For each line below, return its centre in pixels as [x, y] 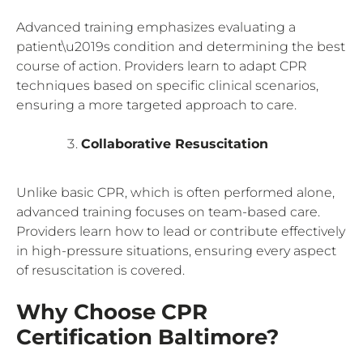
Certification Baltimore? [147, 337]
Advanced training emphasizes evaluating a [156, 27]
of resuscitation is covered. [100, 270]
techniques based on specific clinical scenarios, [167, 85]
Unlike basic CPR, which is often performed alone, [175, 192]
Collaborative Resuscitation [175, 143]
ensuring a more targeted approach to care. [156, 105]
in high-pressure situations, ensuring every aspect [176, 250]
